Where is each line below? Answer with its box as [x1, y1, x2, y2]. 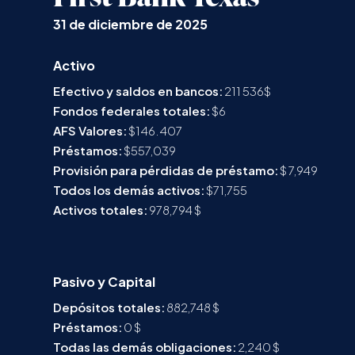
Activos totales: [53, 202, 148, 217]
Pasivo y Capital [53, 273, 156, 290]
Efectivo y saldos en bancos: [53, 83, 223, 98]
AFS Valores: [53, 123, 128, 138]
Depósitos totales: [53, 300, 166, 315]
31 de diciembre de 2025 [53, 16, 208, 32]
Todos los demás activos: [53, 182, 205, 197]
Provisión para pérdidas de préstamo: [53, 162, 279, 177]
